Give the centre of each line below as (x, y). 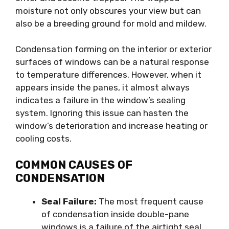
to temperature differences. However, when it (108, 75)
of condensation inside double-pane (115, 214)
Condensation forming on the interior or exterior (113, 49)
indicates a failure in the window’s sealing (100, 100)
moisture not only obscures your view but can (108, 10)
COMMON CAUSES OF (74, 165)
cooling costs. (43, 139)
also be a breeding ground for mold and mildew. (111, 23)
